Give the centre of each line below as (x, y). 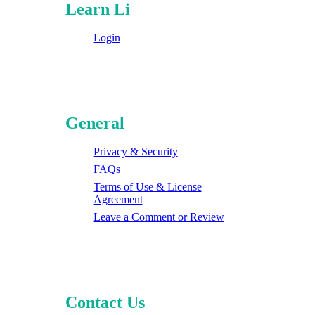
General (95, 123)
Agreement (118, 199)
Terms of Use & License (147, 186)
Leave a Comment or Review (159, 217)
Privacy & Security (135, 151)
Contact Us (105, 302)
